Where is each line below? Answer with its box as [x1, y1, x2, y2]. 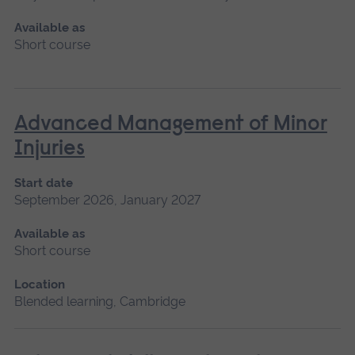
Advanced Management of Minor [13, 113, 327, 136]
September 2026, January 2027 [13, 192, 200, 208]
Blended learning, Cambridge [13, 293, 185, 309]
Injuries [13, 138, 85, 160]
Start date [13, 175, 73, 190]
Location [13, 277, 65, 292]
